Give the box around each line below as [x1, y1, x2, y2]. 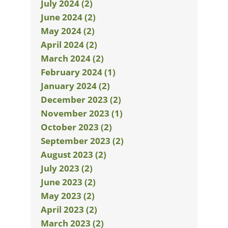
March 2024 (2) [41, 52, 104, 64]
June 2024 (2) [41, 11, 96, 23]
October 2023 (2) [41, 121, 112, 133]
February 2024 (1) [41, 66, 116, 78]
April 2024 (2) [41, 39, 97, 50]
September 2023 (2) [41, 135, 124, 147]
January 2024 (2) [41, 80, 110, 92]
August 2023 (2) [41, 149, 106, 160]
